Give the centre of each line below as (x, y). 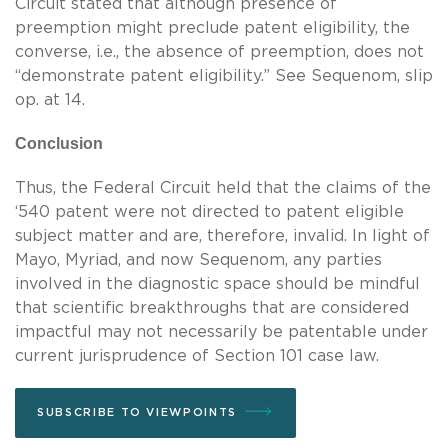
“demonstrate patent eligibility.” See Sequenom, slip (224, 75)
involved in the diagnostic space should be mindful (217, 283)
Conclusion (59, 143)
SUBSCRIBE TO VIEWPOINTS (137, 412)
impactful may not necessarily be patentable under (221, 331)
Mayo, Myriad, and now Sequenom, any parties (198, 259)
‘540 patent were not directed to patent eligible (209, 211)
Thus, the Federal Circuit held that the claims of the (223, 187)
